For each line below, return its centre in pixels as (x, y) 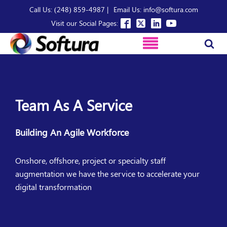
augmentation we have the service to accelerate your (107, 174)
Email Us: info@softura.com (156, 9)
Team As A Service (74, 105)
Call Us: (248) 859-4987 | (69, 9)
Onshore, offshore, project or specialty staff (90, 160)
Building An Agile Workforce (72, 132)
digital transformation (53, 187)
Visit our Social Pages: (84, 23)
